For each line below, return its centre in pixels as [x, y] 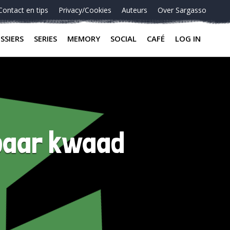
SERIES [45, 39]
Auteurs [135, 10]
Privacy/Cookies [85, 10]
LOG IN [188, 39]
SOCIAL [123, 39]
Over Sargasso [182, 10]
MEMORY [84, 39]
